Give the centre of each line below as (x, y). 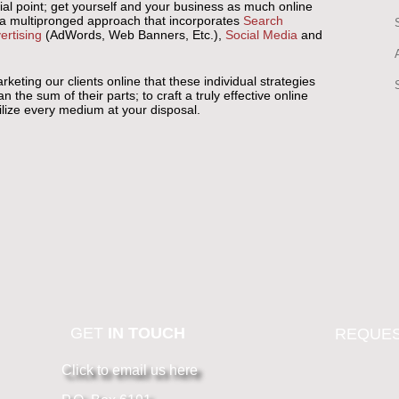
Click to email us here (129, 370)
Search (263, 20)
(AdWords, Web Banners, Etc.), (133, 35)
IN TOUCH (146, 333)
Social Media (263, 35)
